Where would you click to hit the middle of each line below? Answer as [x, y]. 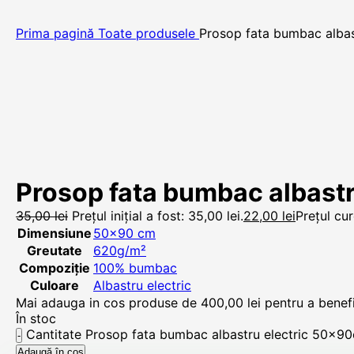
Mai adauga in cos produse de [108, 303]
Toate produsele [149, 33]
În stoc [36, 318]
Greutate [55, 250]
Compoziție [55, 268]
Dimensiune [55, 233]
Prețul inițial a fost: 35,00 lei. [158, 216]
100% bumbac [135, 268]
